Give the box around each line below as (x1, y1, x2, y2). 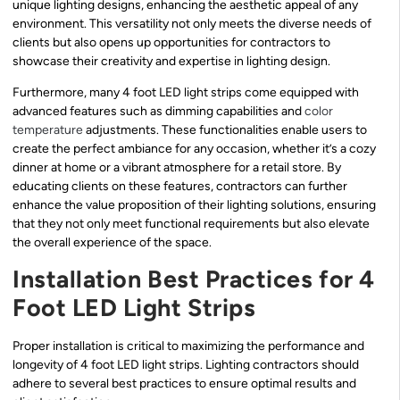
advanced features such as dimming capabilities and (12, 104, 304, 120)
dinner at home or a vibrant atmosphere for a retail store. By (12, 160, 341, 176)
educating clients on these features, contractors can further (12, 179, 347, 195)
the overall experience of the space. (12, 235, 212, 251)
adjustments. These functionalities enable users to (83, 122, 367, 138)
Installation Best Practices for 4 (12, 263, 375, 294)
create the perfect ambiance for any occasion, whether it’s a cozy (12, 141, 376, 157)
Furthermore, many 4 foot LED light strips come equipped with (12, 85, 359, 101)
